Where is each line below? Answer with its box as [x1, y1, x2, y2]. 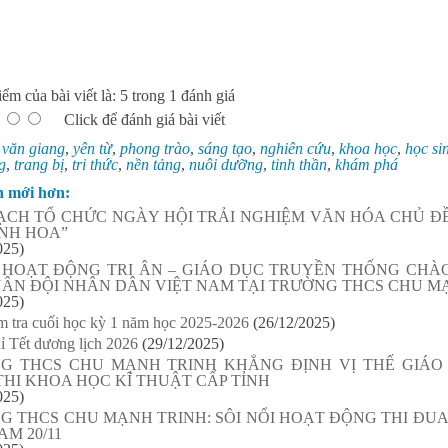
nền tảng [126, 156, 181, 173]
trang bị [14, 156, 64, 173]
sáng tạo [198, 140, 252, 157]
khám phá [335, 156, 398, 173]
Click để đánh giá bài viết [64, 111, 225, 128]
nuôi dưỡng [189, 156, 263, 173]
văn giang [2, 140, 65, 157]
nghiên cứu [260, 140, 331, 157]
